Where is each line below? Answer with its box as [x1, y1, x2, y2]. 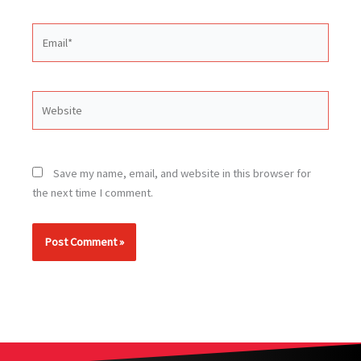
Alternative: [32, 263, 88, 278]
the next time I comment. [32, 185, 153, 201]
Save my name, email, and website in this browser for [53, 166, 311, 181]
